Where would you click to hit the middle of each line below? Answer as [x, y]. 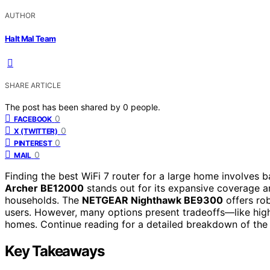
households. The [43, 200]
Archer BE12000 [44, 188]
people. [146, 107]
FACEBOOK [33, 119]
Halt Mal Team [30, 38]
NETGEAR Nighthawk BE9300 [152, 200]
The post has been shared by [64, 107]
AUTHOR [20, 16]
